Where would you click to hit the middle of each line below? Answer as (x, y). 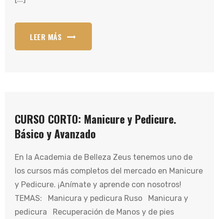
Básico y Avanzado (55, 133)
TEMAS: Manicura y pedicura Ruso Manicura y (101, 198)
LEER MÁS (46, 37)
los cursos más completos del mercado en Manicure (109, 171)
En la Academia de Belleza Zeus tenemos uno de (104, 157)
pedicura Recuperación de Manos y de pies (96, 212)
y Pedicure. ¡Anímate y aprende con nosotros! (98, 185)
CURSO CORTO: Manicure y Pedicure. (96, 119)
